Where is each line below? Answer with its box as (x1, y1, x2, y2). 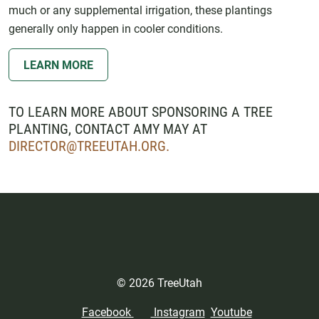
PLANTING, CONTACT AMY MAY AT (9, 118, 207, 137)
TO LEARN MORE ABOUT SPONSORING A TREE (9, 101, 273, 120)
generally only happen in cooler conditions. (9, 20, 223, 36)
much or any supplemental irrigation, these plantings (9, 1, 272, 17)
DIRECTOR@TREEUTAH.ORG (9, 135, 166, 155)
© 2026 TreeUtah (117, 274, 202, 290)
